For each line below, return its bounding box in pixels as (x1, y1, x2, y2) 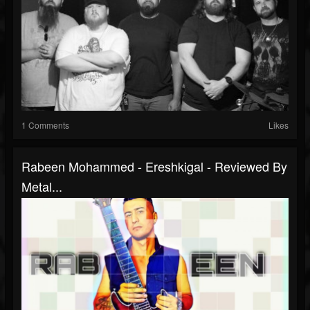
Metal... (21, 177, 62, 195)
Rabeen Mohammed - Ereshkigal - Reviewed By (21, 157, 287, 175)
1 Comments (21, 119, 69, 131)
